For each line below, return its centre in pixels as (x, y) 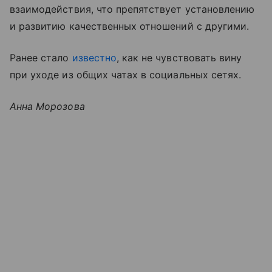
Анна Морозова (47, 106)
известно (94, 57)
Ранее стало (41, 57)
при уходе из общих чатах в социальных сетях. (126, 74)
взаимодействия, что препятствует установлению (132, 9)
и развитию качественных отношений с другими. (130, 26)
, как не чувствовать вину (179, 57)
